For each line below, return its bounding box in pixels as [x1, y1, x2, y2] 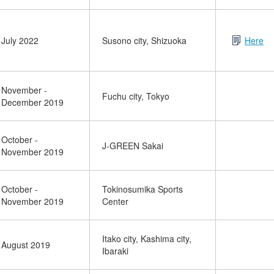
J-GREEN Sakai [102, 139, 163, 152]
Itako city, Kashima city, [102, 232, 191, 245]
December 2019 [1, 96, 64, 108]
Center [102, 195, 128, 207]
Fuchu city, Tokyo [102, 90, 169, 102]
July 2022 [1, 34, 39, 46]
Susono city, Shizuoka [102, 34, 187, 46]
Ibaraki [102, 245, 128, 257]
